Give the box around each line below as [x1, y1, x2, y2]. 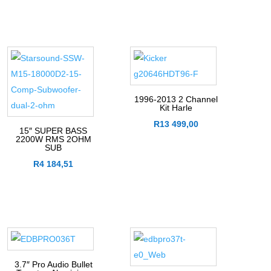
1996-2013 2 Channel [134, 94, 218, 105]
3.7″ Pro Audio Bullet [14, 260, 93, 270]
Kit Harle [160, 103, 193, 113]
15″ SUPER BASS [19, 126, 88, 136]
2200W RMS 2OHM [15, 134, 91, 145]
